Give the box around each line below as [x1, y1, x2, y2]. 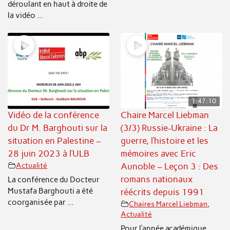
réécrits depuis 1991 [121, 186, 205, 197]
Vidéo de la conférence [8, 109, 100, 120]
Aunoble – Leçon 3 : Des [121, 161, 219, 171]
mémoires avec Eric [121, 148, 197, 159]
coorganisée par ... [8, 198, 74, 207]
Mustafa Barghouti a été [8, 186, 93, 196]
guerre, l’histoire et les [121, 135, 209, 146]
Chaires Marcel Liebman [129, 199, 208, 208]
